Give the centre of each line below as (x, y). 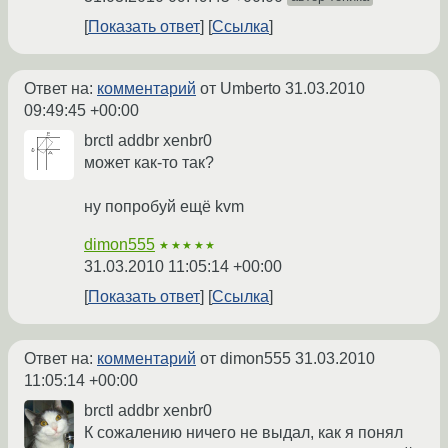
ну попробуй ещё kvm (164, 206)
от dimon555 (245, 358)
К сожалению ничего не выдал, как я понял (243, 432)
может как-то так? (149, 162)
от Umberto (240, 88)
